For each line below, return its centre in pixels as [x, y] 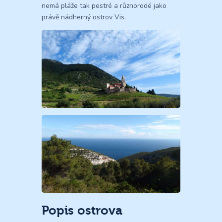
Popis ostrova [82, 211]
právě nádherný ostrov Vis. [84, 17]
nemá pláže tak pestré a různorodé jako [104, 6]
